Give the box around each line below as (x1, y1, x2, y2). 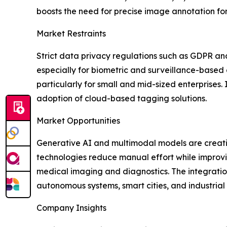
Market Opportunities (36, 116, 120, 126)
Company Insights (36, 203, 106, 213)
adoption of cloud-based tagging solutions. (36, 93, 207, 104)
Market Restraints (36, 28, 106, 39)
